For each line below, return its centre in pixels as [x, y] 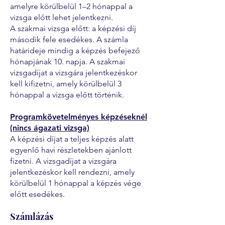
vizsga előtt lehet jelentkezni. [62, 17]
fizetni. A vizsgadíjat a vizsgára [63, 161]
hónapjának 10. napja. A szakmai [68, 62]
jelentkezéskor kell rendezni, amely [72, 172]
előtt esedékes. [37, 194]
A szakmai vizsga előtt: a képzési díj [73, 28]
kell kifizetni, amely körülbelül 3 [66, 84]
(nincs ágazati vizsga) [50, 128]
